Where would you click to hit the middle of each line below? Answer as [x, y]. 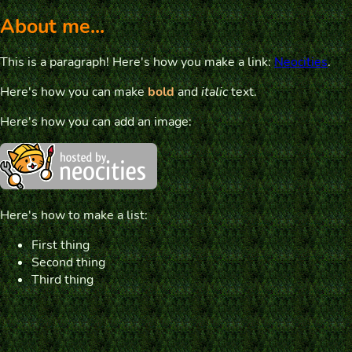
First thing [60, 245]
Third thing [62, 279]
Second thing [68, 262]
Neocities [301, 62]
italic [214, 92]
